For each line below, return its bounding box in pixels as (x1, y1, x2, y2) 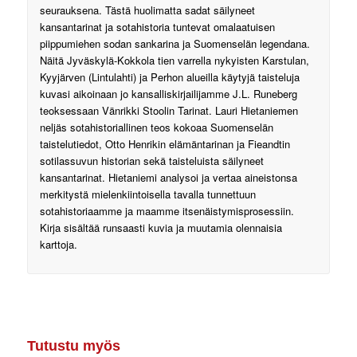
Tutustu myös (26, 338, 120, 355)
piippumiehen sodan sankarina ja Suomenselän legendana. (39, 36, 310, 52)
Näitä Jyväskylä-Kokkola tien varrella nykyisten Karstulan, (39, 53, 309, 69)
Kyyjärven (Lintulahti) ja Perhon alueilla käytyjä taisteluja (39, 69, 300, 85)
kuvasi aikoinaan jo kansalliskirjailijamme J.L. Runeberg (39, 86, 297, 102)
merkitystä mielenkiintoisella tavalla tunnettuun (39, 186, 256, 202)
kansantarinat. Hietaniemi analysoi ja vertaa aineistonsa (39, 170, 297, 186)
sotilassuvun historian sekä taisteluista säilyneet (39, 153, 264, 169)
